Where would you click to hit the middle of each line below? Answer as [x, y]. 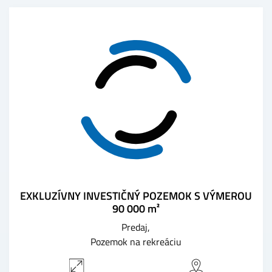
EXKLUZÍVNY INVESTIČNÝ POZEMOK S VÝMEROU [136, 195]
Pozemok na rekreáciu [136, 241]
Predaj [134, 227]
